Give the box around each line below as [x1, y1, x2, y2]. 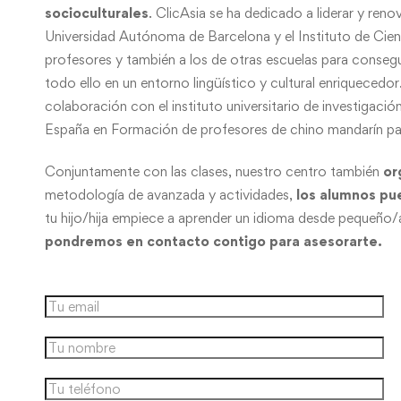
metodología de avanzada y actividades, [45, 185, 296, 203]
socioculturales [45, 4, 149, 21]
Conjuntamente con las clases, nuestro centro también [45, 162, 383, 180]
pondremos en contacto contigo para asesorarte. [45, 232, 382, 250]
